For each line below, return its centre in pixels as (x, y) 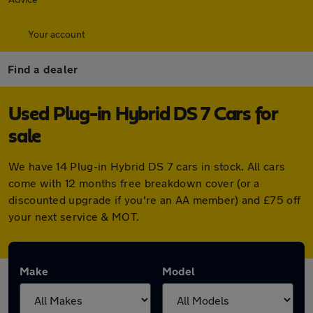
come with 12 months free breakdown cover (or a (134, 183)
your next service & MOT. (74, 216)
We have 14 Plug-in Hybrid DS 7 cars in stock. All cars (147, 166)
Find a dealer (43, 69)
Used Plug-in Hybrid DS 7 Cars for (143, 115)
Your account (57, 34)
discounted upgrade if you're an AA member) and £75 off (155, 199)
